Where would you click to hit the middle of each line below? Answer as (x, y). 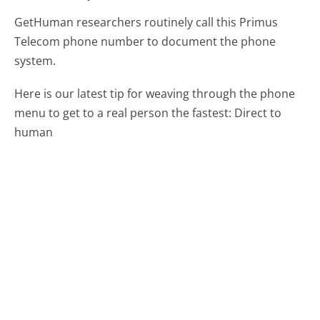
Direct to (258, 112)
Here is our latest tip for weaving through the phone (155, 93)
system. (35, 60)
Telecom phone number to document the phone (145, 41)
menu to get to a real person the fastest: (125, 112)
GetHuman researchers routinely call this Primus (146, 22)
